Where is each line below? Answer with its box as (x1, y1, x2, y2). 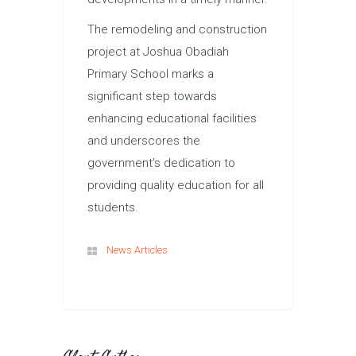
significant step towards (87, 89, 217, 104)
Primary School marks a (87, 67, 214, 82)
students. (87, 200, 138, 215)
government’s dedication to (87, 156, 235, 171)
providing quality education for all (87, 178, 264, 193)
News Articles (106, 244, 168, 257)
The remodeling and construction (87, 22, 267, 37)
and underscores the (87, 133, 200, 149)
